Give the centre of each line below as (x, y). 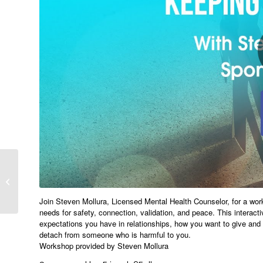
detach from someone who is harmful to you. (115, 234)
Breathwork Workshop (58, 188)
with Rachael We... (53, 201)
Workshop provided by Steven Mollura (104, 245)
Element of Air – (48, 176)
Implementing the (50, 164)
